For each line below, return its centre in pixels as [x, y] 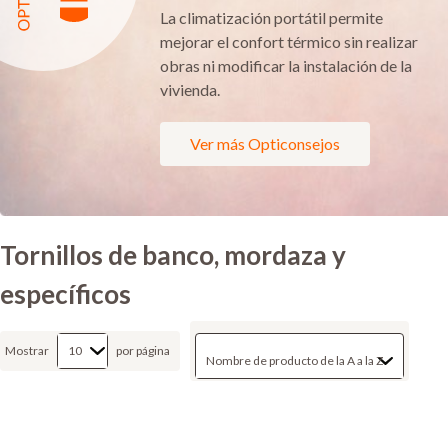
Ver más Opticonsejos [265, 143]
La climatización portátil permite [271, 17]
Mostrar [27, 350]
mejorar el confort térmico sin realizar [289, 41]
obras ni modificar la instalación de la [286, 65]
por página [143, 350]
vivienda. [190, 89]
